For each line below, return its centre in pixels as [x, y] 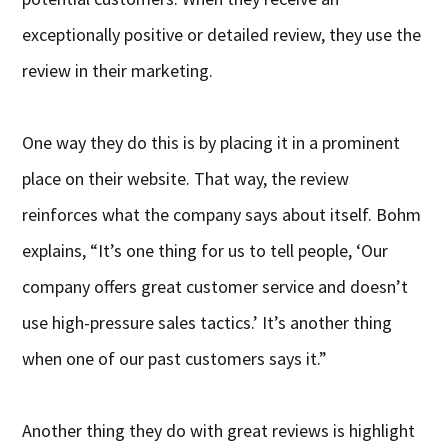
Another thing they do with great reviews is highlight [219, 430]
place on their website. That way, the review [186, 178]
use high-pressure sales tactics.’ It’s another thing [207, 322]
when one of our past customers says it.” [175, 358]
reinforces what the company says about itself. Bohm [222, 214]
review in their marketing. [118, 70]
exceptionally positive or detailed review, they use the [222, 34]
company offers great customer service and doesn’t [215, 286]
